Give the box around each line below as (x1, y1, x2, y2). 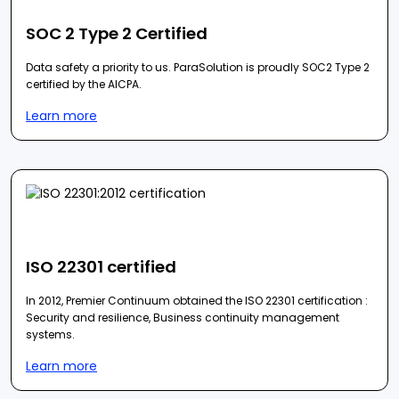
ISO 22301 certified (26, 255, 176, 278)
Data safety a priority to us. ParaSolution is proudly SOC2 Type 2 (26, 59, 370, 75)
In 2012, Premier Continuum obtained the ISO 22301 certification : (26, 292, 368, 308)
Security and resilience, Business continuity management (26, 309, 339, 325)
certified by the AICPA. (26, 76, 142, 92)
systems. (26, 326, 75, 342)
